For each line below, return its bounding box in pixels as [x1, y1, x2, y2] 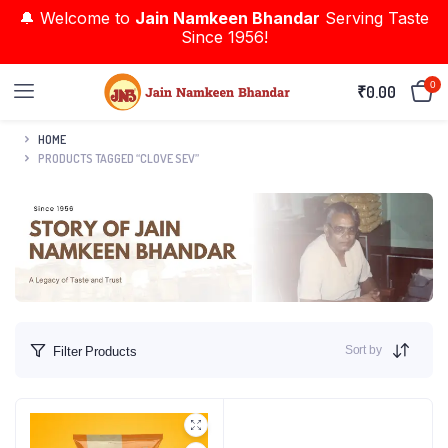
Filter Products [53, 343, 137, 359]
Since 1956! [180, 27, 268, 47]
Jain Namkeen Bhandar [135, 8, 320, 28]
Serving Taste [320, 8, 429, 28]
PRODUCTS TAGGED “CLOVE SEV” [38, 150, 199, 166]
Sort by [344, 343, 382, 357]
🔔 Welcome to [19, 8, 135, 28]
